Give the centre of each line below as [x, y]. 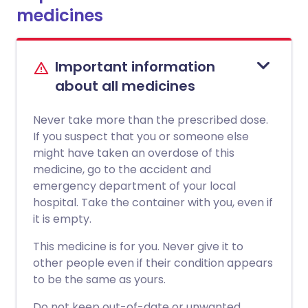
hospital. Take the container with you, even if [153, 202]
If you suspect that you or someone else [141, 136]
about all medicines [125, 86]
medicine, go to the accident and [122, 169]
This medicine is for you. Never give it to [138, 246]
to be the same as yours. [99, 279]
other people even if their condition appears [153, 263]
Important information [135, 67]
